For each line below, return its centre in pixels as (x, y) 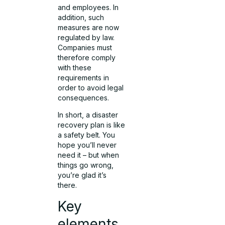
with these (75, 67)
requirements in (84, 77)
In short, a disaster (88, 115)
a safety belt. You (87, 135)
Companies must (85, 47)
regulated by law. (86, 37)
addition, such (81, 17)
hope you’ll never (87, 145)
